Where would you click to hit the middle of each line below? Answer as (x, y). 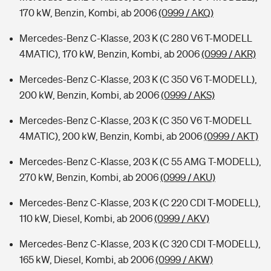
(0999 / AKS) (188, 95)
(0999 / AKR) (229, 54)
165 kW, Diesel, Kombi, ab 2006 (87, 260)
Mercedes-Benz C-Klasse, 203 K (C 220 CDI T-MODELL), (140, 203)
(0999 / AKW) (184, 260)
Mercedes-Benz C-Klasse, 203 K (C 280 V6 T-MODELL (136, 38)
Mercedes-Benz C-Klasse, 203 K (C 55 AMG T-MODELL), (140, 162)
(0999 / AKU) (188, 177)
